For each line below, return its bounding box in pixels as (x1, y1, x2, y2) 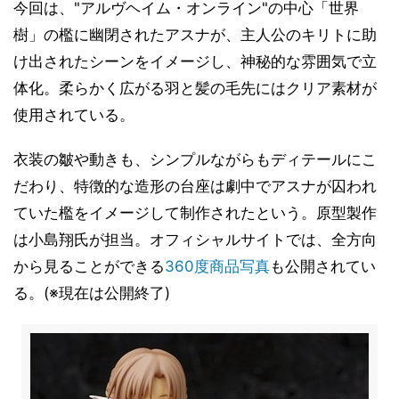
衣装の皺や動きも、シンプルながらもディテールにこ (13, 151, 377, 168)
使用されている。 (13, 106, 134, 124)
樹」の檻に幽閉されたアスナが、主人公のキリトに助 (13, 26, 377, 44)
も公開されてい (270, 257, 376, 275)
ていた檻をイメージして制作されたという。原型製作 (13, 204, 377, 222)
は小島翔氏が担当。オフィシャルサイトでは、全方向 (13, 231, 377, 248)
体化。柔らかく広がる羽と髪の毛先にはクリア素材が (13, 79, 377, 97)
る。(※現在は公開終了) (13, 284, 170, 302)
